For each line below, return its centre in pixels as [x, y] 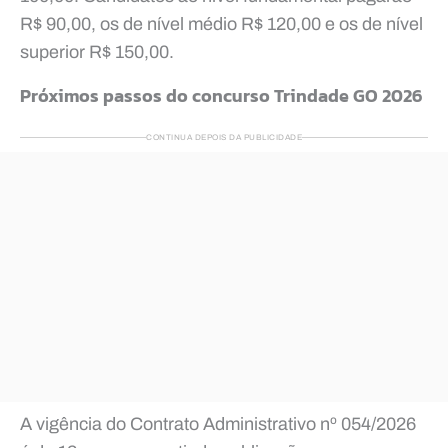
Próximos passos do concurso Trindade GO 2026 [221, 95]
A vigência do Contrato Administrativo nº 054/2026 [218, 423]
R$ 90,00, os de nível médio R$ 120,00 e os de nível [221, 23]
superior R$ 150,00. [97, 51]
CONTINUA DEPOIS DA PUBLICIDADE [224, 137]
